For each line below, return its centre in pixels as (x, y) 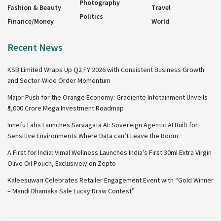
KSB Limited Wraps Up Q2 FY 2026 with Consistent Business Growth (106, 69)
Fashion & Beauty (34, 7)
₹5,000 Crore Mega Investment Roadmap (66, 108)
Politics (91, 16)
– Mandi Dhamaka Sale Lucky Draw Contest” (71, 191)
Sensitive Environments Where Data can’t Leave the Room (93, 135)
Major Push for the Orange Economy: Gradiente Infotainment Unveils (108, 97)
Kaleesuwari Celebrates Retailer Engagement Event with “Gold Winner (110, 180)
